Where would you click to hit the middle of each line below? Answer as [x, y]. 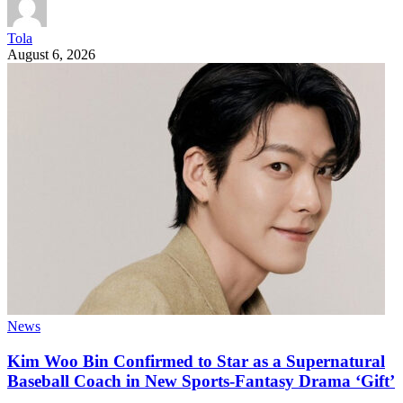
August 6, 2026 [51, 55]
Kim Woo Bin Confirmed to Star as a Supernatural [196, 361]
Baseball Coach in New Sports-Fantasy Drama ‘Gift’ [201, 381]
